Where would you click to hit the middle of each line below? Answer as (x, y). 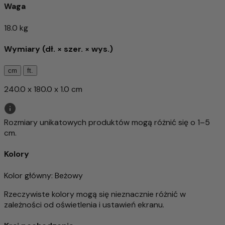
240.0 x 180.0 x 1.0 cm (43, 89)
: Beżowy (67, 175)
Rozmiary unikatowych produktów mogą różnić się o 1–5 (107, 123)
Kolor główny (28, 175)
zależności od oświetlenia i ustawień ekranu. (84, 204)
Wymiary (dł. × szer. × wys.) (59, 49)
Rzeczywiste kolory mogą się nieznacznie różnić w (95, 194)
